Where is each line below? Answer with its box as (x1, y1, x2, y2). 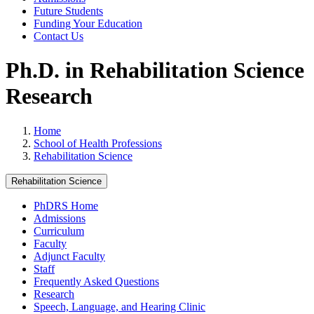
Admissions (34, 212, 86, 224)
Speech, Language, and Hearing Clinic (34, 300, 205, 313)
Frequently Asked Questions (34, 275, 159, 287)
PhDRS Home (34, 199, 98, 212)
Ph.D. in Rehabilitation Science (6, 57, 304, 83)
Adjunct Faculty (34, 250, 105, 262)
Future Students (34, 5, 103, 17)
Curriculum (34, 224, 84, 237)
